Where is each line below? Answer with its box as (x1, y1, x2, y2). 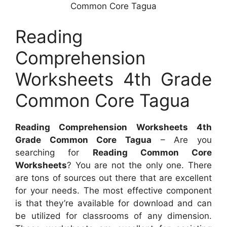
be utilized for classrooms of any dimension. (15, 210, 212, 221)
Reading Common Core (92, 147, 212, 158)
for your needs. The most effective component (15, 185, 212, 196)
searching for (15, 147, 93, 158)
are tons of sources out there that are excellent (15, 172, 212, 183)
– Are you (152, 134, 212, 145)
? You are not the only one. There (67, 160, 212, 170)
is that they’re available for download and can (15, 198, 212, 208)
